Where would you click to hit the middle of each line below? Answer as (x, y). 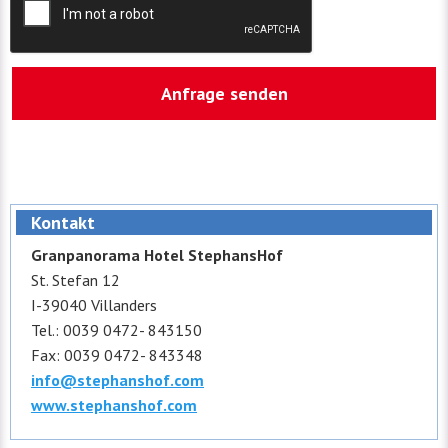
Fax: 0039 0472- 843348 (117, 354)
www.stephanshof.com (114, 404)
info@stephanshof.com (117, 379)
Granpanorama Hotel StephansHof (157, 254)
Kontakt (63, 222)
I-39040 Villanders (94, 304)
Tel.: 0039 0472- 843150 (116, 329)
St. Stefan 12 (75, 279)
